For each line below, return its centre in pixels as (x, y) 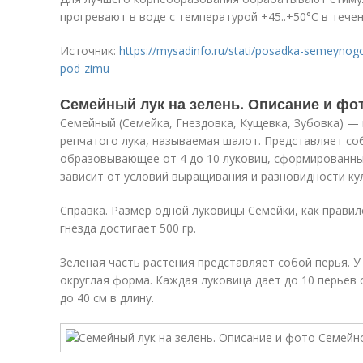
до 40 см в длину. (107, 298)
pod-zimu (85, 68)
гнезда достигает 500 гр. (128, 228)
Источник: (90, 51)
